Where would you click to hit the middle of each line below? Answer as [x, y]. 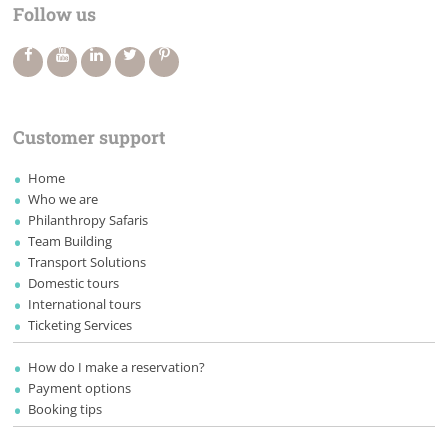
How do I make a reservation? [117, 367]
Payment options [80, 388]
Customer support [89, 137]
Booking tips [65, 409]
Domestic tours [74, 283]
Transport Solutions [87, 262]
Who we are [63, 199]
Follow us [55, 14]
